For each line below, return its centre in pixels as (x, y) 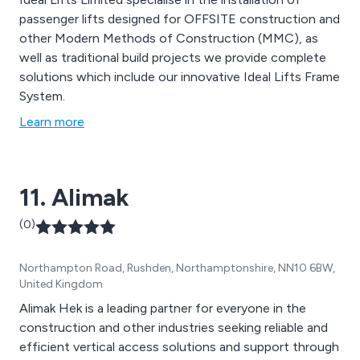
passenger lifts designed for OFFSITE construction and (180, 19)
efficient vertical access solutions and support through (179, 347)
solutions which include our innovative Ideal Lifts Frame (180, 77)
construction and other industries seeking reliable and (174, 328)
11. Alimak (74, 198)
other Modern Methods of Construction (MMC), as (169, 39)
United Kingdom (61, 284)
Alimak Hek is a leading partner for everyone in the (163, 309)
